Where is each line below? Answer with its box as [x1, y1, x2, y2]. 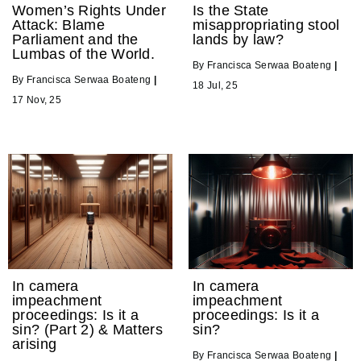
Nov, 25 [26, 93, 62, 106]
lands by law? [193, 31, 284, 48]
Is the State [193, 2, 269, 19]
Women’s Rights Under [12, 2, 167, 19]
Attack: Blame [12, 16, 105, 33]
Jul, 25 [206, 79, 239, 91]
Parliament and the [12, 31, 139, 48]
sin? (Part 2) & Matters [12, 321, 163, 338]
